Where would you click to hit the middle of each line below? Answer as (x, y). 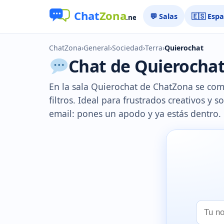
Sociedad (127, 48)
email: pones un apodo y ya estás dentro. (135, 113)
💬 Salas (164, 16)
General (97, 48)
